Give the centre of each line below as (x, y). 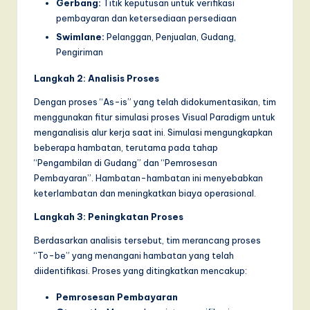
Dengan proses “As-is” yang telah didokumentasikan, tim (155, 102)
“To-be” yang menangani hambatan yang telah (134, 256)
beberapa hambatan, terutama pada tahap (126, 148)
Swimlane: (80, 37)
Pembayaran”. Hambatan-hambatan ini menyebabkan (148, 178)
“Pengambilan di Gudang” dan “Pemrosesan (126, 163)
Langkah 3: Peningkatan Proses (109, 217)
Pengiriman (80, 52)
